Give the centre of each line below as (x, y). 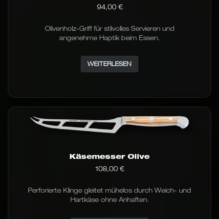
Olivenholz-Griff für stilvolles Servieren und (109, 29)
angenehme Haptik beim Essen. (109, 38)
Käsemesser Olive (109, 156)
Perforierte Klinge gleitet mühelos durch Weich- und (109, 190)
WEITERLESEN (109, 64)
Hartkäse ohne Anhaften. (109, 200)
